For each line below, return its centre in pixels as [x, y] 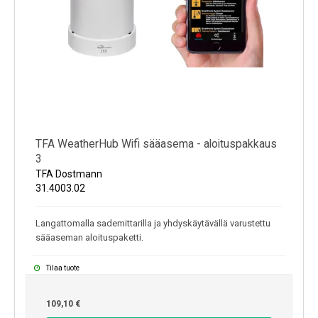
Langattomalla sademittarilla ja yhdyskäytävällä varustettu [153, 224]
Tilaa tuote [62, 268]
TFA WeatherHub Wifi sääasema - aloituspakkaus [156, 143]
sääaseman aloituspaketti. [89, 238]
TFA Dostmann [69, 174]
